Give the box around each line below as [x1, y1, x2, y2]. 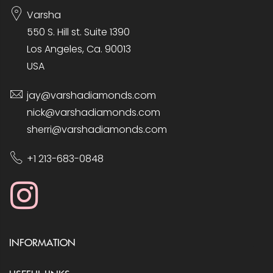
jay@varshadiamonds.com [27, 88, 156, 102]
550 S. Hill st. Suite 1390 [27, 25, 130, 39]
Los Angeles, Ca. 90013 [27, 42, 133, 56]
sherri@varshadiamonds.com [27, 122, 167, 136]
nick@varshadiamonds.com [27, 105, 160, 119]
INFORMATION [9, 235, 76, 249]
